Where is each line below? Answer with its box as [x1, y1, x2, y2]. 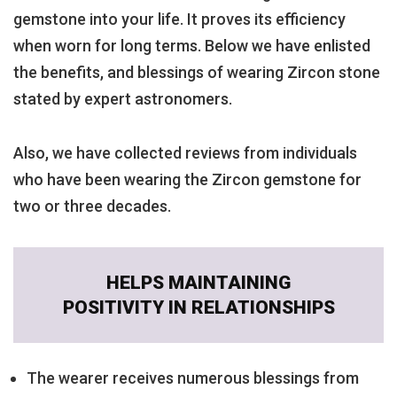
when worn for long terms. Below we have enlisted [13, 35, 370, 55]
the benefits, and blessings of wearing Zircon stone [13, 62, 380, 82]
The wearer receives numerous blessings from [27, 369, 359, 388]
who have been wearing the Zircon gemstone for [13, 169, 362, 189]
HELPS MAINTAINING [106, 272, 291, 294]
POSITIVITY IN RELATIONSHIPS [62, 297, 335, 319]
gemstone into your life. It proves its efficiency [13, 9, 346, 28]
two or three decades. [13, 196, 171, 215]
